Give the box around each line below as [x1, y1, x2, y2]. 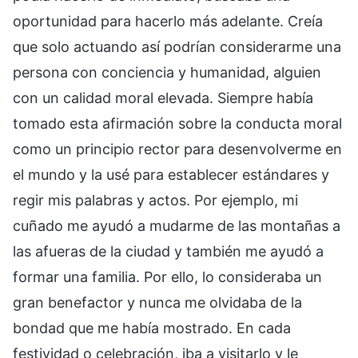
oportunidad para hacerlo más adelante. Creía [13, 12, 323, 30]
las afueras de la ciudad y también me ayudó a [13, 242, 324, 260]
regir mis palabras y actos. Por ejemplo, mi [13, 191, 298, 209]
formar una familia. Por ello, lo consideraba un [13, 268, 322, 285]
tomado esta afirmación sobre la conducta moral [13, 114, 342, 132]
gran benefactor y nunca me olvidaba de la [13, 293, 302, 311]
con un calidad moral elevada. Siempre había [13, 89, 313, 106]
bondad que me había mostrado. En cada [13, 319, 291, 336]
